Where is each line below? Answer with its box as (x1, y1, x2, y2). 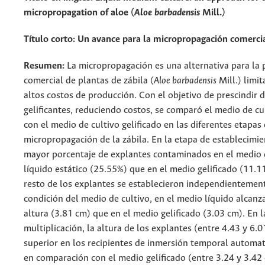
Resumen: (24, 60, 64, 71)
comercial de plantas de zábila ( (24, 75, 154, 86)
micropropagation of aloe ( (24, 7, 134, 18)
